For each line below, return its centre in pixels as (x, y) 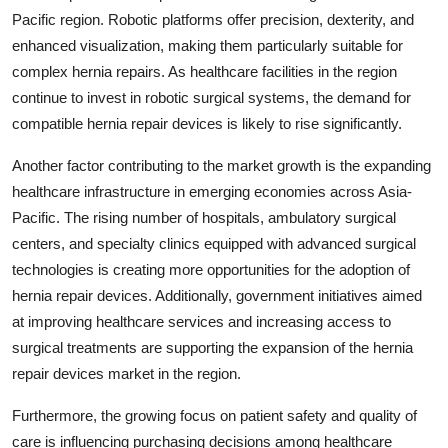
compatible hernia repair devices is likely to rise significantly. (207, 123)
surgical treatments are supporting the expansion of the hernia (212, 347)
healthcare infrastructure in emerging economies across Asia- (212, 191)
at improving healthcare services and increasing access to (201, 321)
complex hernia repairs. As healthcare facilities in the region (204, 71)
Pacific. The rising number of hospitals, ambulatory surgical (204, 217)
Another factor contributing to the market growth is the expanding (221, 165)
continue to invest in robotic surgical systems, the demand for (211, 97)
